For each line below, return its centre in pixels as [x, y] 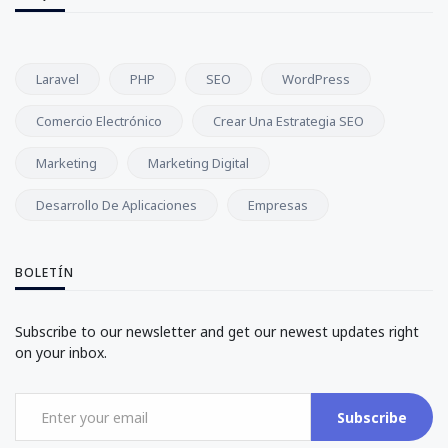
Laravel [57, 79]
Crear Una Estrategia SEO [288, 121]
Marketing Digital [198, 163]
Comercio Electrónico [99, 121]
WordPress [316, 79]
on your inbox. [61, 353]
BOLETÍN [44, 273]
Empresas [278, 205]
